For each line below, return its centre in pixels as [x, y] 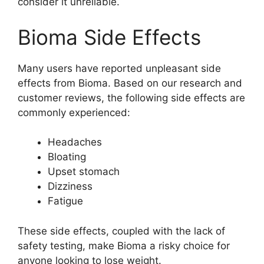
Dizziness [70, 187]
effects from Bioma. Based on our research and [130, 83]
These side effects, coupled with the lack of [121, 231]
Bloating [67, 157]
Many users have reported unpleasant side [119, 68]
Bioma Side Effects [109, 37]
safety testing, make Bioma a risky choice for [124, 245]
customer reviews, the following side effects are [131, 98]
